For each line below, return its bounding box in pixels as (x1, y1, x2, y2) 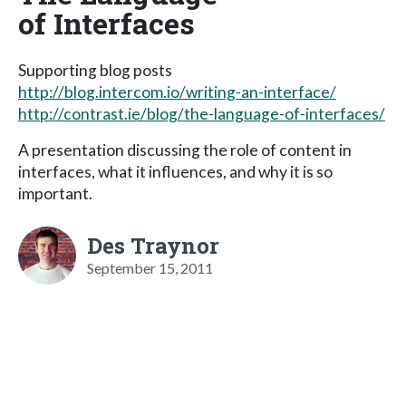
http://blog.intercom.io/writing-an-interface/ (18, 82, 336, 101)
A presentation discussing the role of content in (18, 140, 352, 159)
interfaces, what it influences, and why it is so (18, 161, 333, 181)
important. (18, 183, 92, 203)
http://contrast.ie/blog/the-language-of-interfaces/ (18, 103, 385, 123)
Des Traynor (87, 230, 219, 260)
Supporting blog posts (18, 60, 172, 80)
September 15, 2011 (87, 258, 213, 276)
